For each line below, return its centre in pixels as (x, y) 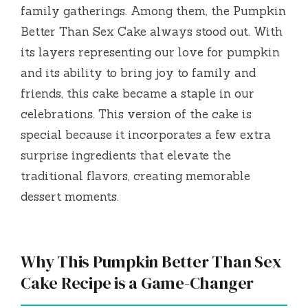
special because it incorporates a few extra (146, 134)
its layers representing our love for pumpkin (150, 52)
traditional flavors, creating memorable (135, 176)
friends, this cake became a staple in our (137, 93)
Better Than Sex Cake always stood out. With (152, 31)
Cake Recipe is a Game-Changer (137, 283)
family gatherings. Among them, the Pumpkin (153, 11)
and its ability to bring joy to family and (138, 73)
